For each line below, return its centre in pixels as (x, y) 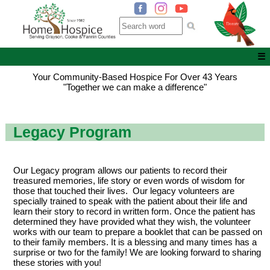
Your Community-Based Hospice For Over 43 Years (135, 77)
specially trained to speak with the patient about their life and (130, 201)
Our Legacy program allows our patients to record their (120, 171)
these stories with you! (57, 263)
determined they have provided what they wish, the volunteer (132, 222)
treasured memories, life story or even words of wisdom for (129, 181)
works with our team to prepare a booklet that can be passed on (137, 232)
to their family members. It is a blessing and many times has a (135, 242)
